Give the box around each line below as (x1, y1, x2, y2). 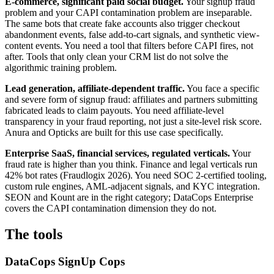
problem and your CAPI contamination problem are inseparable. (5, 7, 252, 18)
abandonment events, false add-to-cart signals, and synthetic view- (5, 29, 259, 40)
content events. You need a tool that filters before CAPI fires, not (5, 40, 253, 51)
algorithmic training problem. (5, 62, 117, 73)
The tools (5, 226, 62, 242)
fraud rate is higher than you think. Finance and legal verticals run (5, 158, 257, 169)
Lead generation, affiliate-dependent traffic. (5, 83, 185, 94)
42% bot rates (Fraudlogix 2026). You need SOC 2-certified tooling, (5, 169, 267, 180)
